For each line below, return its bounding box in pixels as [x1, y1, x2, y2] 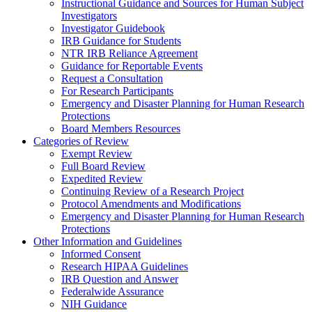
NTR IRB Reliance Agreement [61, 47, 198, 60]
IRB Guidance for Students [61, 35, 181, 47]
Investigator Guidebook [61, 22, 165, 35]
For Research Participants [61, 85, 173, 97]
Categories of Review [33, 135, 129, 148]
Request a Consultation [61, 72, 163, 85]
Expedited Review [61, 173, 143, 185]
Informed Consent [61, 248, 141, 260]
